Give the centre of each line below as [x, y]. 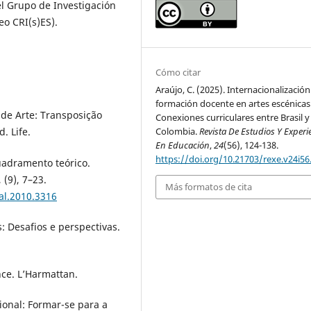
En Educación [183, 145]
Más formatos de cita [209, 187]
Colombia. [178, 131]
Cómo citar [178, 72]
